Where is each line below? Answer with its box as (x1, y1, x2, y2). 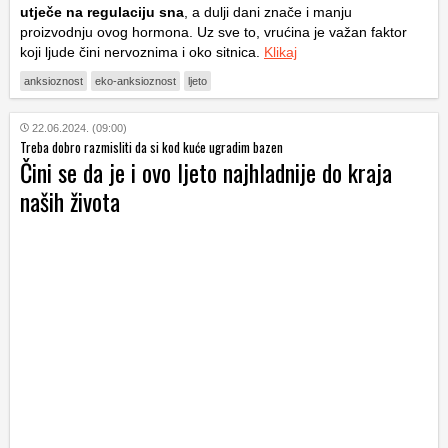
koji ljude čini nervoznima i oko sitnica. (20, 43, 264, 60)
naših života (20, 182, 120, 219)
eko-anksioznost (95, 74, 176, 87)
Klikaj (264, 43, 297, 60)
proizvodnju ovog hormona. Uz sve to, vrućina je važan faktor (20, 23, 407, 40)
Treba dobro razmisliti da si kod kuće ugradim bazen (20, 136, 283, 157)
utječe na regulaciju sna (20, 3, 184, 20)
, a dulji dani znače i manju (184, 3, 352, 20)
